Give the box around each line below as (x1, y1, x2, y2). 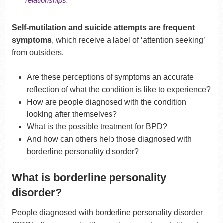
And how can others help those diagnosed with (27, 134, 192, 143)
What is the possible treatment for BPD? (27, 122, 168, 131)
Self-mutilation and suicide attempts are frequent (11, 23, 195, 32)
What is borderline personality (11, 171, 166, 184)
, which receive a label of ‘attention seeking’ (51, 35, 205, 44)
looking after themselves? (27, 110, 117, 118)
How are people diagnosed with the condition (27, 97, 187, 106)
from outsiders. (11, 48, 64, 57)
